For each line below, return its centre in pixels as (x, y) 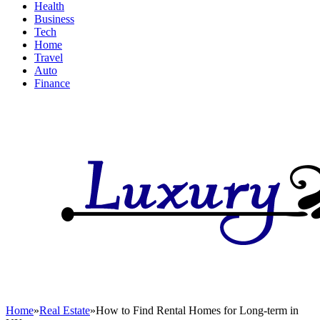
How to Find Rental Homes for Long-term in (197, 310)
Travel (49, 57)
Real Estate (65, 310)
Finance (52, 83)
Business (54, 19)
